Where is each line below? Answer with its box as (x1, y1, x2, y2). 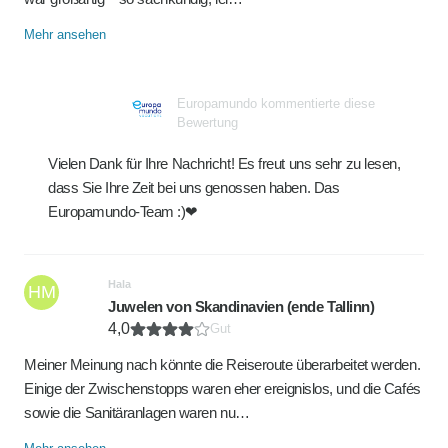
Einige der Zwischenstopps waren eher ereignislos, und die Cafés (24, 380, 421, 397)
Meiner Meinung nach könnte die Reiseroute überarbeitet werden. (24, 356, 421, 373)
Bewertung (177, 115, 238, 130)
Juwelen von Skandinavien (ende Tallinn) (108, 298, 375, 315)
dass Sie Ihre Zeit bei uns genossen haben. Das (48, 179, 340, 196)
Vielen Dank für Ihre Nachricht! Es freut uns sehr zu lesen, (48, 155, 401, 172)
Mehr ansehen (24, 27, 106, 42)
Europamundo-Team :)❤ (48, 203, 199, 220)
